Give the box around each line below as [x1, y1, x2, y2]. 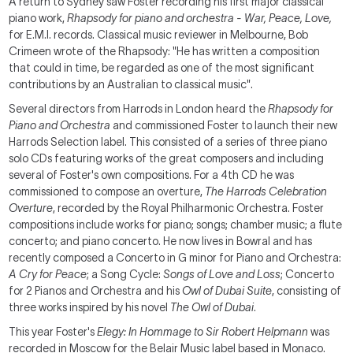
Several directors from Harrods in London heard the [9, 102, 269, 115]
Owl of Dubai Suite [182, 284, 273, 297]
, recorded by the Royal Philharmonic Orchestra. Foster [53, 202, 325, 214]
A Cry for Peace [9, 268, 87, 281]
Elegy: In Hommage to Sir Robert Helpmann [97, 325, 309, 338]
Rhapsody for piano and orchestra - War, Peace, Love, [67, 12, 333, 24]
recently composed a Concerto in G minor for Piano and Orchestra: [9, 251, 342, 264]
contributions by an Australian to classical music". [9, 78, 254, 91]
